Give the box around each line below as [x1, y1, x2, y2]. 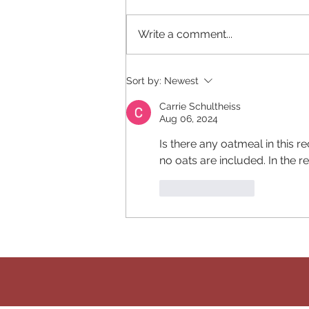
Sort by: [126, 75, 161, 87]
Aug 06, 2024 [159, 113, 218, 125]
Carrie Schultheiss [159, 101, 241, 112]
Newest [164, 75, 199, 87]
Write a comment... [138, 28, 232, 41]
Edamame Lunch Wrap [143, 45, 268, 62]
